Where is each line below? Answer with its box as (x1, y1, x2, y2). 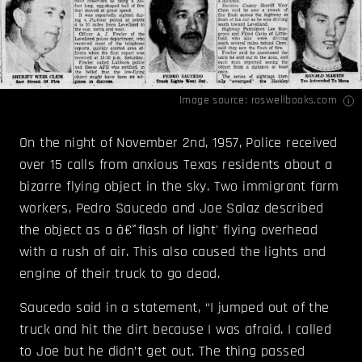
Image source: (179, 93, 251, 108)
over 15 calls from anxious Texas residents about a (19, 155, 332, 175)
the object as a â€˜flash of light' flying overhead (19, 221, 318, 240)
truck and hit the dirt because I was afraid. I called (19, 320, 332, 339)
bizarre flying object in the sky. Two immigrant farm (19, 177, 339, 196)
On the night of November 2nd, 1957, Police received (19, 133, 338, 153)
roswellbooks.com (250, 93, 337, 108)
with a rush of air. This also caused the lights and (19, 242, 326, 262)
